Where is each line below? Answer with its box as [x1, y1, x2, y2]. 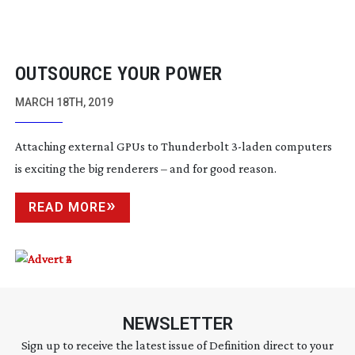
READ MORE [28, 200, 106, 216]
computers [272, 139, 332, 154]
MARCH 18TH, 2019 [14, 96, 113, 109]
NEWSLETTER [122, 314, 233, 334]
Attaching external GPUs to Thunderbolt [14, 139, 231, 154]
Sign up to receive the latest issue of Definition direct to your [21, 338, 334, 353]
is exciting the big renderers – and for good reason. [14, 162, 277, 176]
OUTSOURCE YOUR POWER [14, 63, 223, 86]
